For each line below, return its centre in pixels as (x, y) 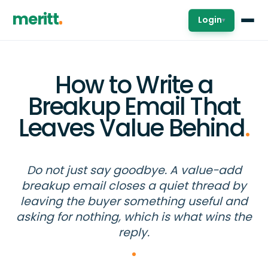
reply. (134, 232)
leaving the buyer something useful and (134, 201)
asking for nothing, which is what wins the (134, 217)
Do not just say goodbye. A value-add (134, 170)
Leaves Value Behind (131, 128)
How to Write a (134, 85)
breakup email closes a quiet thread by (134, 186)
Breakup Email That (134, 106)
